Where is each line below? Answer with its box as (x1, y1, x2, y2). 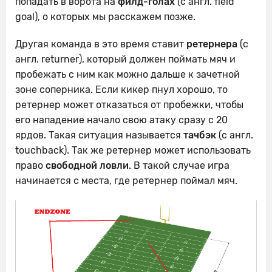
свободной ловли (46, 159, 129, 171)
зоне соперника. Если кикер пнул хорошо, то (15, 83, 228, 95)
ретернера (186, 38, 237, 50)
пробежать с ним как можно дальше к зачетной (15, 68, 240, 80)
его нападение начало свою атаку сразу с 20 (15, 114, 228, 126)
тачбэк (183, 129, 216, 141)
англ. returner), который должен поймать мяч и (15, 53, 236, 65)
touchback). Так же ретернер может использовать (15, 144, 251, 156)
